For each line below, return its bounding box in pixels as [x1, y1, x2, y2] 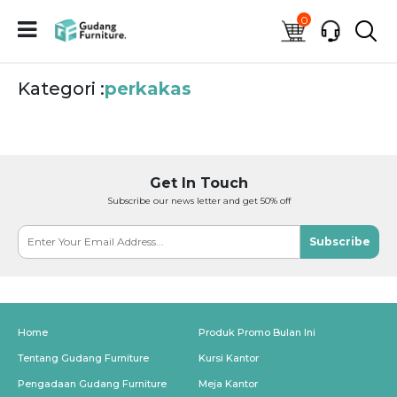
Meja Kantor [198, 378, 258, 390]
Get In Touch [149, 175, 248, 191]
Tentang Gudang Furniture [18, 352, 149, 364]
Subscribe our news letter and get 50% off [106, 195, 291, 206]
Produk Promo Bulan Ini [198, 326, 315, 339]
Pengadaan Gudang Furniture [18, 378, 167, 390]
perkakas [105, 78, 191, 99]
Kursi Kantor [198, 352, 259, 364]
